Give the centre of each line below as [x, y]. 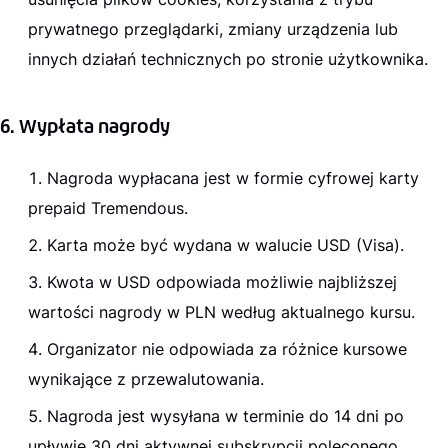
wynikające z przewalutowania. [146, 378]
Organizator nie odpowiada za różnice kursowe [227, 348]
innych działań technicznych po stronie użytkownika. [228, 58]
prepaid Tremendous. [108, 207]
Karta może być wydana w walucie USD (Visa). [225, 244]
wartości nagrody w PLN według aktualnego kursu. [221, 311]
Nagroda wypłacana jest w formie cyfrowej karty [233, 177]
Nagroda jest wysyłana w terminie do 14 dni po [225, 415]
